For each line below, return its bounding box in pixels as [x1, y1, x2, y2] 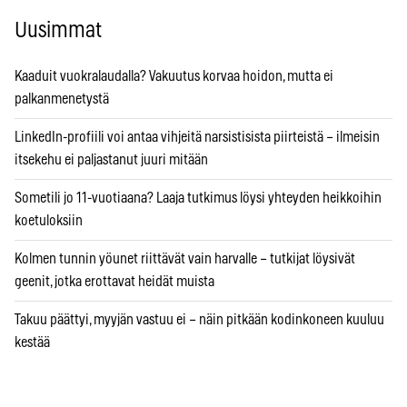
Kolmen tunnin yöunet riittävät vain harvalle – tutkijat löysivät [15, 251, 355, 266]
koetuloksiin [15, 213, 83, 228]
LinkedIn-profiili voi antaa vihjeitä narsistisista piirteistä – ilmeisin [15, 129, 380, 144]
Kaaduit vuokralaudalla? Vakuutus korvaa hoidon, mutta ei [15, 68, 333, 84]
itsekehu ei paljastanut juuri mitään [15, 152, 208, 167]
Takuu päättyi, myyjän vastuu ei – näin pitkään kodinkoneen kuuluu [15, 312, 384, 327]
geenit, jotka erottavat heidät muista [15, 273, 214, 289]
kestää [15, 334, 50, 350]
